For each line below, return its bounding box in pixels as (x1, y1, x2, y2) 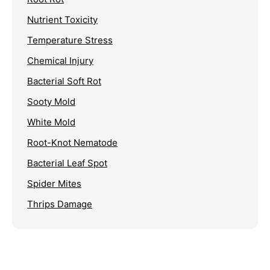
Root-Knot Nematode (27, 137, 118, 149)
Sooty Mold (27, 96, 75, 108)
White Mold (27, 116, 75, 128)
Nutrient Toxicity (27, 14, 98, 26)
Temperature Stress (27, 34, 113, 46)
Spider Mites (27, 178, 81, 190)
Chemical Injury (27, 55, 93, 67)
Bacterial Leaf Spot (27, 157, 107, 169)
